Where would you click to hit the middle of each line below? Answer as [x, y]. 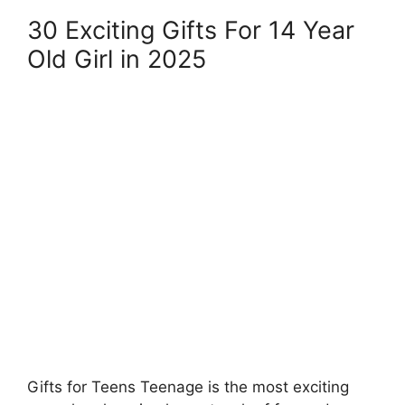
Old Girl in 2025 [117, 60]
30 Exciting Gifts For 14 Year [191, 31]
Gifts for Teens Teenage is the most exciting [188, 386]
